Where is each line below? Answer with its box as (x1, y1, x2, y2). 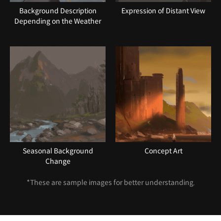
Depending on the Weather (14, 16, 101, 26)
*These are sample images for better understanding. (26, 178, 195, 187)
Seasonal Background (22, 146, 93, 155)
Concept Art (144, 146, 183, 155)
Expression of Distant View (121, 6, 205, 15)
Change (45, 156, 71, 166)
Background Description (19, 6, 97, 15)
